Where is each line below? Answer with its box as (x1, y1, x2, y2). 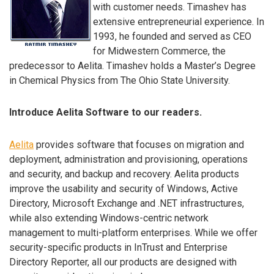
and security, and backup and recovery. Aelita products (9, 168, 239, 180)
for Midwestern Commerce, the (93, 45, 226, 57)
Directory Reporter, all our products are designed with (9, 256, 237, 268)
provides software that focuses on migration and (34, 139, 244, 151)
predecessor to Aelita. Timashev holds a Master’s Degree (9, 59, 256, 72)
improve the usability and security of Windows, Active (9, 183, 238, 195)
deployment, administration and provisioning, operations (9, 154, 248, 166)
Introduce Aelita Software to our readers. (9, 106, 202, 119)
